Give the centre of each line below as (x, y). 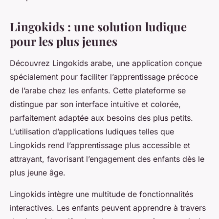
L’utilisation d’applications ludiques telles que (92, 132)
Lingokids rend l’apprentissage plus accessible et (100, 145)
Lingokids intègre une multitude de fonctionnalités (101, 194)
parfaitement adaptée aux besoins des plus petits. (101, 118)
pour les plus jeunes (64, 41)
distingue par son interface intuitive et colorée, (95, 104)
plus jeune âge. (38, 173)
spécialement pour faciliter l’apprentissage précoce (104, 77)
